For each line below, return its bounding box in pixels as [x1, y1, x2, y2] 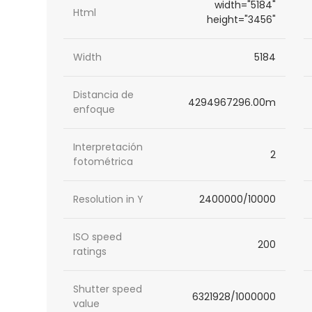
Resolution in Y [73, 192, 144, 207]
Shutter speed [73, 282, 143, 297]
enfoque [73, 102, 116, 117]
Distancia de [73, 88, 134, 102]
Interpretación [73, 140, 143, 155]
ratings [73, 244, 107, 259]
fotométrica [73, 155, 134, 169]
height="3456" [206, 13, 276, 27]
